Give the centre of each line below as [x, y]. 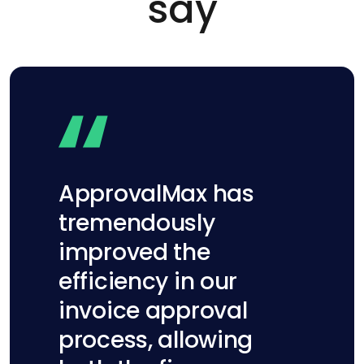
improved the [134, 252]
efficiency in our [148, 281]
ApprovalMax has [156, 193]
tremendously [137, 223]
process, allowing [156, 340]
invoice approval [153, 310]
